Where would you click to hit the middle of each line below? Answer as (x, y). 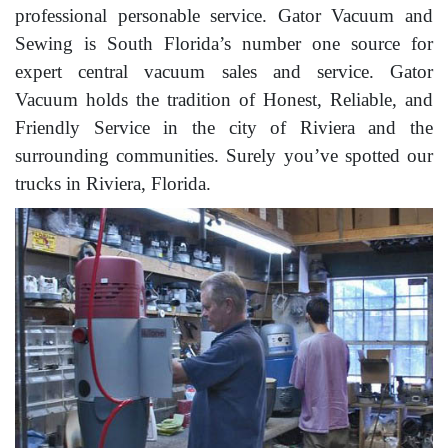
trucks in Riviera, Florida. (113, 184)
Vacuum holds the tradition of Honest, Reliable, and (224, 100)
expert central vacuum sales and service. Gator (224, 72)
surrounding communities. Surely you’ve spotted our (224, 156)
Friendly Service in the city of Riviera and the (224, 128)
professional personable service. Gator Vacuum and (224, 16)
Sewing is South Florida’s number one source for (224, 44)
